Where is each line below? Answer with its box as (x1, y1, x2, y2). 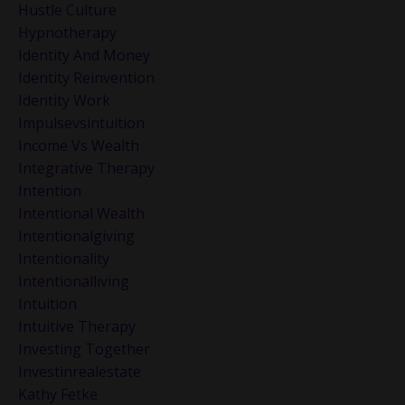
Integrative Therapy (18, 158, 155, 179)
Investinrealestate (18, 362, 141, 382)
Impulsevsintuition (18, 113, 145, 134)
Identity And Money (18, 45, 150, 66)
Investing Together (18, 339, 150, 360)
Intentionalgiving (18, 226, 135, 247)
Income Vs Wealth (18, 136, 139, 156)
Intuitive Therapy (18, 316, 136, 337)
